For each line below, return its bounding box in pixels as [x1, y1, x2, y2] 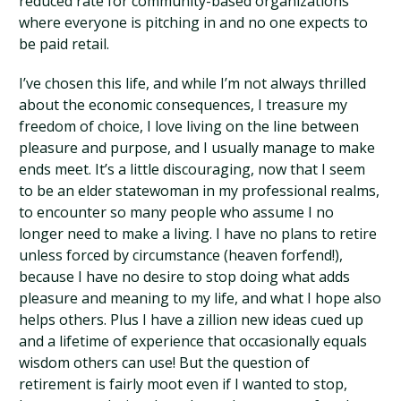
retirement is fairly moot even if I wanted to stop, [19, 374, 348, 394]
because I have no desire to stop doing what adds [19, 267, 351, 286]
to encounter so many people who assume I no [19, 202, 335, 222]
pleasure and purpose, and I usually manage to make [19, 138, 376, 158]
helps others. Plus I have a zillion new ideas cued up [19, 310, 364, 329]
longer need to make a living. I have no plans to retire [19, 224, 378, 243]
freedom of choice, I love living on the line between [19, 116, 360, 136]
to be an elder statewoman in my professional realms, [19, 181, 380, 200]
